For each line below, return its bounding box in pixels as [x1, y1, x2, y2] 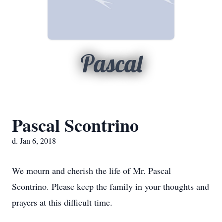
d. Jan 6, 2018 [12, 135, 56, 146]
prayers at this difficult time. [12, 196, 112, 208]
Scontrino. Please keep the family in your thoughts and [12, 180, 209, 192]
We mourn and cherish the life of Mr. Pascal [12, 165, 171, 176]
